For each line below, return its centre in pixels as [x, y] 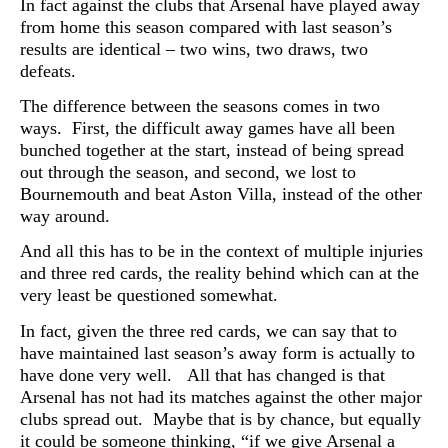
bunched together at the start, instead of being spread [212, 150]
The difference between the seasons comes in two [200, 106]
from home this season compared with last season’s [206, 26]
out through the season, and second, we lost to [188, 172]
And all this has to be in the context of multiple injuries [221, 251]
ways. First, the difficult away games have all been [207, 128]
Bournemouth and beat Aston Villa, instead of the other [221, 194]
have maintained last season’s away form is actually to [217, 352]
